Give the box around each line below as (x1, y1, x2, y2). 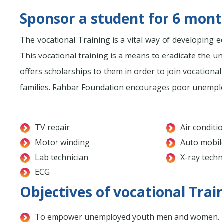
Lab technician (35, 152, 88, 163)
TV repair (35, 122, 70, 133)
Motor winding (35, 137, 90, 148)
